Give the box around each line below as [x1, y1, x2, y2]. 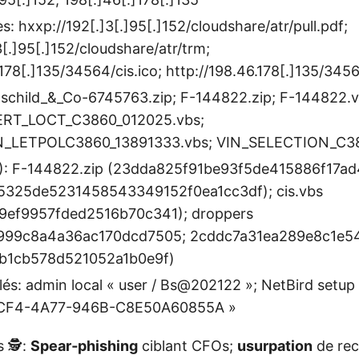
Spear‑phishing [30, 337, 138, 355]
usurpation [237, 337, 313, 355]
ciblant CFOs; [138, 337, 237, 355]
